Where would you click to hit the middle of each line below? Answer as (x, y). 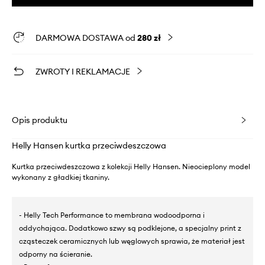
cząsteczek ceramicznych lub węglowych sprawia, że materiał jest (132, 241)
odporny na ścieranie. (56, 254)
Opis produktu (40, 120)
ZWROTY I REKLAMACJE (83, 71)
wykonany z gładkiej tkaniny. (61, 177)
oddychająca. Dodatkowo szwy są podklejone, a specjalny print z (130, 228)
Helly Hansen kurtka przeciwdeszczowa (89, 145)
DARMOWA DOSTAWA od (86, 38)
